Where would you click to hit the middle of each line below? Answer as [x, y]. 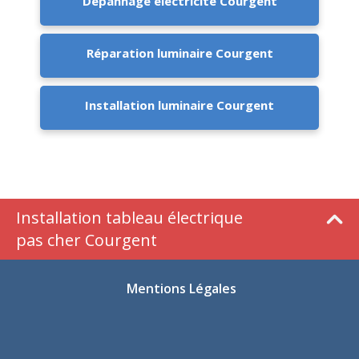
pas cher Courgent [87, 240]
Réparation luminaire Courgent [179, 53]
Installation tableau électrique [129, 218]
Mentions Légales [182, 289]
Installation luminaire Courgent [179, 105]
